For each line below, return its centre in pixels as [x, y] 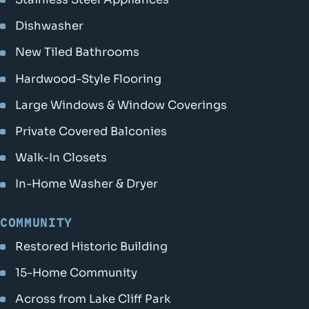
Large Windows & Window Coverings [121, 105]
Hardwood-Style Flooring [89, 79]
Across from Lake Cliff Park [93, 299]
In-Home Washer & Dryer [87, 184]
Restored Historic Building [92, 246]
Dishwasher [50, 26]
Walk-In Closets [61, 158]
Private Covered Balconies [91, 132]
